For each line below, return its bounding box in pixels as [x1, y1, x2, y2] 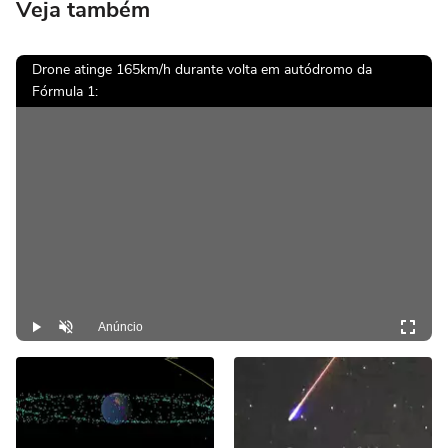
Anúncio [98, 320, 143, 335]
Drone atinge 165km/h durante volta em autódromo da [32, 60, 372, 80]
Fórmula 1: [32, 82, 98, 102]
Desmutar [66, 322, 110, 334]
